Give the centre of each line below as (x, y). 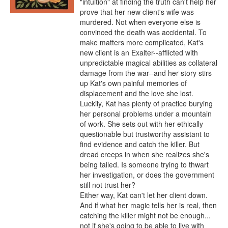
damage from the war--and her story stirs (146, 73)
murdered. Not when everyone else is (140, 22)
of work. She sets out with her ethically (141, 123)
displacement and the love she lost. (137, 93)
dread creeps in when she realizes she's (145, 154)
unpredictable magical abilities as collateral (149, 62)
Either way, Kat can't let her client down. (144, 195)
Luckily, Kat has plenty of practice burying (146, 103)
